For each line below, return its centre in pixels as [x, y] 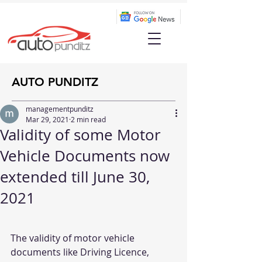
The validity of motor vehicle [74, 238]
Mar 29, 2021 [47, 119]
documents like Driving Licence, [81, 252]
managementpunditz [60, 109]
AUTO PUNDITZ [55, 82]
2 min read [88, 119]
